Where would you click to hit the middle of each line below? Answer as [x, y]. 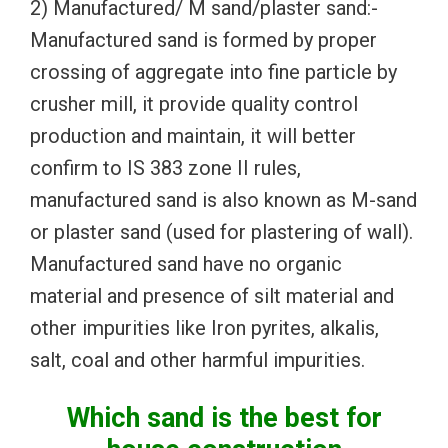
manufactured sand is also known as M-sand [223, 199]
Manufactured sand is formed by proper [203, 39]
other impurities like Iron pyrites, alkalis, [204, 327]
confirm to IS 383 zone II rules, [165, 167]
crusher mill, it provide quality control [194, 103]
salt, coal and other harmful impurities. [197, 359]
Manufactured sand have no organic [186, 263]
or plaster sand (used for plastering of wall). [221, 231]
